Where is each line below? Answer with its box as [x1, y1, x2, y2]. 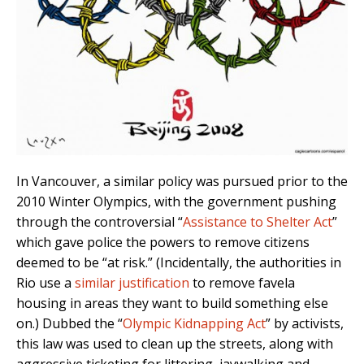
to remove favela [189, 273, 295, 292]
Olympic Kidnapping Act [123, 314, 266, 332]
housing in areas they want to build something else [16, 293, 328, 312]
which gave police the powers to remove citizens [16, 232, 310, 251]
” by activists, [266, 314, 344, 332]
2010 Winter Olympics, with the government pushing [16, 192, 336, 210]
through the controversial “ [16, 212, 183, 231]
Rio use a [16, 273, 75, 292]
